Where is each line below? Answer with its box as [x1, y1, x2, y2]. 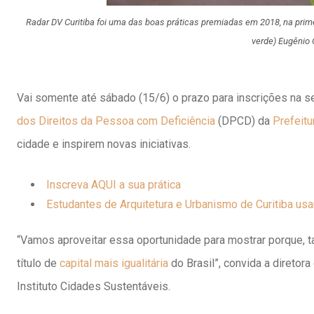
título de [17, 257, 60, 271]
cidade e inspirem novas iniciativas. [17, 137, 191, 151]
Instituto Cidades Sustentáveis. [17, 280, 170, 294]
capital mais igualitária [60, 257, 168, 271]
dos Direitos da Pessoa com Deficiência [17, 114, 218, 128]
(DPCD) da [218, 114, 273, 128]
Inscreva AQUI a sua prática [46, 178, 181, 192]
